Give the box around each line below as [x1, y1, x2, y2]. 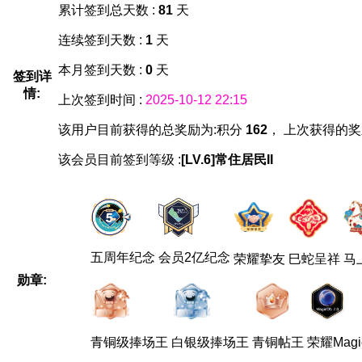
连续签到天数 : [58, 32, 145, 47]
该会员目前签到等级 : [58, 152, 181, 166]
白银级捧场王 [171, 335, 249, 349]
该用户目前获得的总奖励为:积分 [58, 122, 246, 137]
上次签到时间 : [58, 92, 145, 107]
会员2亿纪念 [158, 250, 230, 265]
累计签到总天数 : [58, 2, 158, 17]
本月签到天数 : [58, 62, 145, 77]
